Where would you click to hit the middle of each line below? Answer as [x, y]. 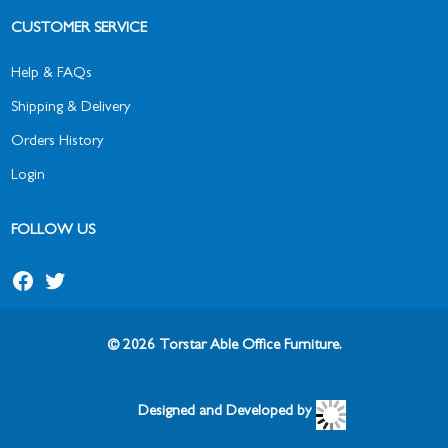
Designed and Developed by [224, 412]
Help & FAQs [52, 74]
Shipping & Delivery [71, 108]
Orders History [57, 142]
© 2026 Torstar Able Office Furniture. [224, 346]
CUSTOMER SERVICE [79, 29]
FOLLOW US [53, 231]
